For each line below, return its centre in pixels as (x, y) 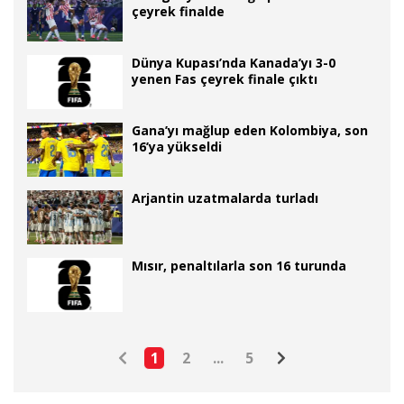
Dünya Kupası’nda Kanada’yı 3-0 (234, 63)
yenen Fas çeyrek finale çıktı (225, 79)
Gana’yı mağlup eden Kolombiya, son (250, 131)
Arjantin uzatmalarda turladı (225, 198)
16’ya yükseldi (177, 147)
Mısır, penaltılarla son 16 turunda (239, 266)
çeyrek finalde (178, 12)
